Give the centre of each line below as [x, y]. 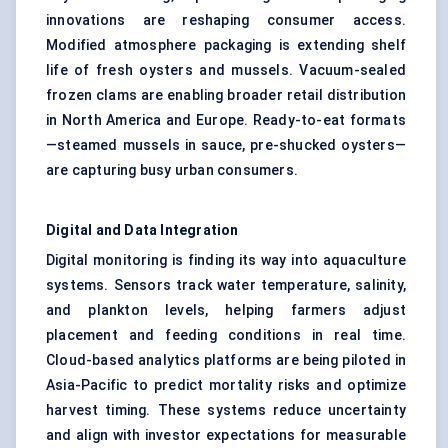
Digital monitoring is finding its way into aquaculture [226, 260]
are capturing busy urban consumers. [172, 170]
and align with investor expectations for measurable [226, 435]
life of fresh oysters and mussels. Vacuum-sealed [226, 70]
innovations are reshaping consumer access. [226, 20]
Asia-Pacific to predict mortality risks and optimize [226, 385]
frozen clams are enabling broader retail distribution [226, 95]
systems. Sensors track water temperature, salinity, [226, 285]
